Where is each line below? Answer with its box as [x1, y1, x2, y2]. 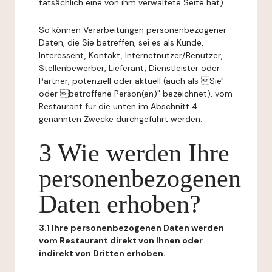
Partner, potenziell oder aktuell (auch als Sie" [39, 75, 224, 86]
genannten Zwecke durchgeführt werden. [39, 114, 202, 124]
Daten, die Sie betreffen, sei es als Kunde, [39, 37, 203, 48]
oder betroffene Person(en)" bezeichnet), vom [39, 88, 233, 99]
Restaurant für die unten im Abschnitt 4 [39, 101, 198, 112]
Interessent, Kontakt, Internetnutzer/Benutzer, [39, 50, 223, 61]
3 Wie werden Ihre [39, 139, 229, 167]
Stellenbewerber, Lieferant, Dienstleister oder [39, 63, 220, 73]
